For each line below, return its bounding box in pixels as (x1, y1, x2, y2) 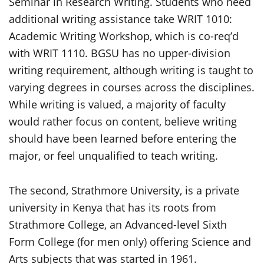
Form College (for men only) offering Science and (9, 235, 251, 249)
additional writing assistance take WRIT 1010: (9, 12, 232, 26)
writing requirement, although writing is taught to (9, 63, 253, 77)
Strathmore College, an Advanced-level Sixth (9, 217, 227, 232)
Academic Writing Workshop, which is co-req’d (9, 29, 239, 43)
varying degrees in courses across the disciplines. (9, 80, 255, 94)
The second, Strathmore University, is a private (9, 183, 239, 197)
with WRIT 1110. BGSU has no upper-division (9, 46, 230, 60)
